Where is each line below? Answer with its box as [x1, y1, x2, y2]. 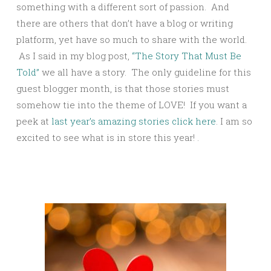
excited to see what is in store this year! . [16, 131, 199, 143]
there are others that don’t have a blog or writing [16, 16, 233, 29]
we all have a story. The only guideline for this [39, 65, 251, 78]
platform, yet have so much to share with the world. [16, 33, 247, 45]
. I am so [216, 114, 252, 127]
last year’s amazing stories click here [51, 114, 216, 127]
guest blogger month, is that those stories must [16, 82, 229, 94]
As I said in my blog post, [16, 49, 132, 62]
